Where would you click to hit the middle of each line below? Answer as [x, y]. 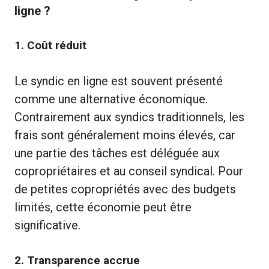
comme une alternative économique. [111, 99]
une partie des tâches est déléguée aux [117, 153]
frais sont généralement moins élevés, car [125, 135]
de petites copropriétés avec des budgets [125, 189]
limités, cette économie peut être [103, 207]
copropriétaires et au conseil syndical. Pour [129, 171]
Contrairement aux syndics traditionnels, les [129, 117]
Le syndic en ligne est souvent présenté [119, 81]
